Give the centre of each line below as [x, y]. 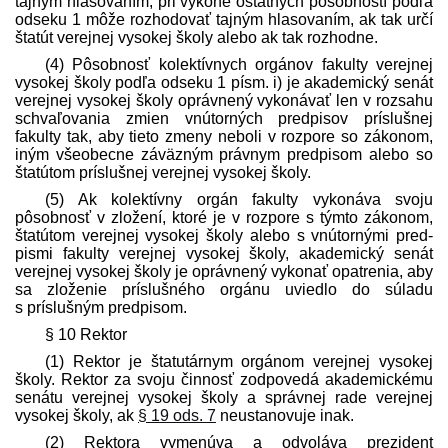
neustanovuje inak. [285, 415]
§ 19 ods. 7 [177, 415]
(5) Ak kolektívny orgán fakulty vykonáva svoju [239, 199]
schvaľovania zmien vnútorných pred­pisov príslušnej [224, 118]
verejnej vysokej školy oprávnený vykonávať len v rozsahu [224, 100]
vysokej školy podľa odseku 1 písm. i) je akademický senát [224, 82]
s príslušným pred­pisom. [101, 307]
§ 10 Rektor [86, 334]
